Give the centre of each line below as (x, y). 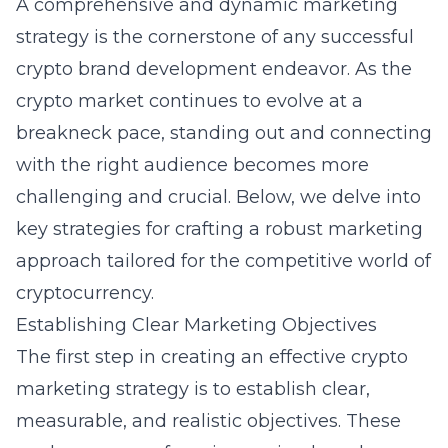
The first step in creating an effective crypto (212, 357)
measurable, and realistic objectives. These (208, 421)
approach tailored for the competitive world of (223, 261)
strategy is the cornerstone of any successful (215, 37)
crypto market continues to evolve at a (189, 101)
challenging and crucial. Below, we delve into (218, 197)
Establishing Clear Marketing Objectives (196, 325)
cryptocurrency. (85, 293)
